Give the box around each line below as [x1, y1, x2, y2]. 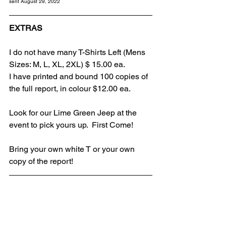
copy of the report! [9, 156, 73, 166]
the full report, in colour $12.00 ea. [9, 84, 131, 94]
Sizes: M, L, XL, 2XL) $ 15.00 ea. [9, 60, 125, 70]
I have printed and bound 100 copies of [9, 72, 150, 82]
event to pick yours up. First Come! [9, 120, 133, 130]
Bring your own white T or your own [9, 144, 137, 154]
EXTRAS [9, 23, 42, 33]
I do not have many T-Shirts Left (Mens [9, 47, 147, 58]
